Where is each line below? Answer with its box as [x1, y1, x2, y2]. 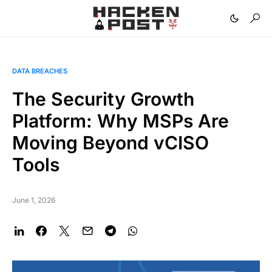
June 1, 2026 [12, 195, 55, 205]
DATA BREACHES [12, 67, 67, 75]
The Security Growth [12, 88, 194, 110]
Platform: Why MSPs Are [12, 110, 229, 132]
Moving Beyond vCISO [12, 132, 209, 154]
